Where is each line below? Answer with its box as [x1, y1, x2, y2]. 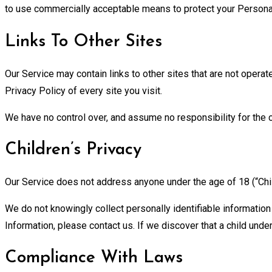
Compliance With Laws [5, 250, 183, 267]
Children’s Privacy [5, 141, 141, 158]
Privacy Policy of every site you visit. [5, 84, 162, 97]
